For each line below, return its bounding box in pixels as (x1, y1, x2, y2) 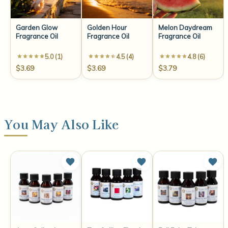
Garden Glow (16, 23, 58, 32)
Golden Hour (87, 23, 127, 32)
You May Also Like (4, 115, 119, 133)
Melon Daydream (158, 23, 212, 32)
